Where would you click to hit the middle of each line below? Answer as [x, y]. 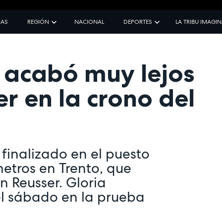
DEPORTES [138, 22]
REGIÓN [38, 22]
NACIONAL [89, 22]
